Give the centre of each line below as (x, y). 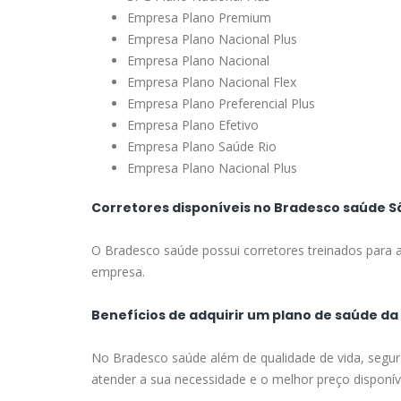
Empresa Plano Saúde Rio (202, 147)
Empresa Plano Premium (199, 18)
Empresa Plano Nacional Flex (212, 82)
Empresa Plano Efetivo (193, 125)
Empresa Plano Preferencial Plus (221, 104)
